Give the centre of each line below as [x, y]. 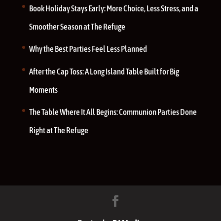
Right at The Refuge [58, 130]
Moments [43, 90]
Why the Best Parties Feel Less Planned [88, 49]
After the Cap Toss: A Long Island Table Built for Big [104, 71]
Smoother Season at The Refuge [77, 26]
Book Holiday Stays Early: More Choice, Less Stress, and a [113, 8]
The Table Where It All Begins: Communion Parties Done [113, 112]
